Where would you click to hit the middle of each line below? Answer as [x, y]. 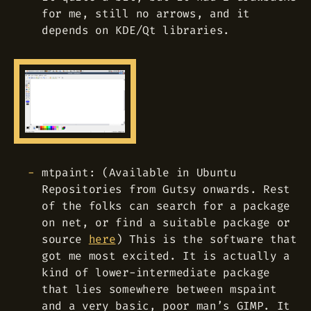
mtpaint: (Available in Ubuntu [139, 172]
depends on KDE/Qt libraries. [136, 30]
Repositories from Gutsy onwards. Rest [166, 189]
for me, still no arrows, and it [146, 13]
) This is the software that [206, 239]
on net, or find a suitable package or [166, 222]
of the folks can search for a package [166, 205]
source [65, 239]
